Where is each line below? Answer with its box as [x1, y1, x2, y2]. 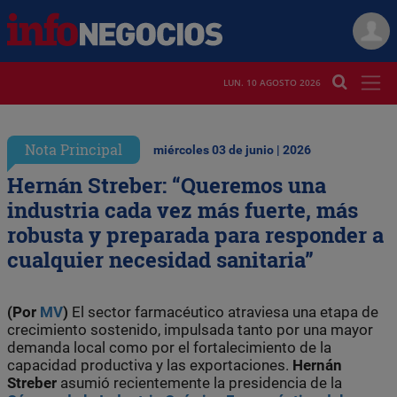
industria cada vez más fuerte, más [7, 195, 358, 224]
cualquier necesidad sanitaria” [7, 245, 314, 274]
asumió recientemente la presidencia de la [60, 373, 342, 392]
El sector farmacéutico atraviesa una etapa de [72, 302, 378, 321]
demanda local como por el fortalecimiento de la [7, 338, 331, 356]
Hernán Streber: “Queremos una [7, 170, 326, 199]
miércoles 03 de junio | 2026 [153, 142, 311, 158]
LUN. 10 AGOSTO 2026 [223, 76, 321, 90]
